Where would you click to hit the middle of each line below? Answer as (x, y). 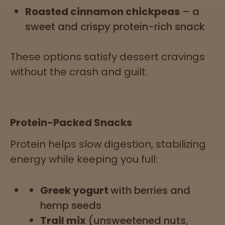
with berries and (150, 190)
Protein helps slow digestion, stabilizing (108, 144)
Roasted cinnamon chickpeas (102, 11)
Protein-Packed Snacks (71, 122)
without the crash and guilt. (80, 72)
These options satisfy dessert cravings (107, 57)
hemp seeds (71, 205)
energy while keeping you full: (84, 159)
